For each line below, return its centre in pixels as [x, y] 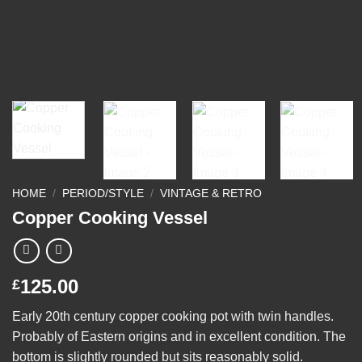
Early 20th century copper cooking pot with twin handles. [173, 316]
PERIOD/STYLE [103, 194]
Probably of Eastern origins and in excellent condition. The [179, 336]
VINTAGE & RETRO [211, 194]
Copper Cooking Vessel [110, 217]
